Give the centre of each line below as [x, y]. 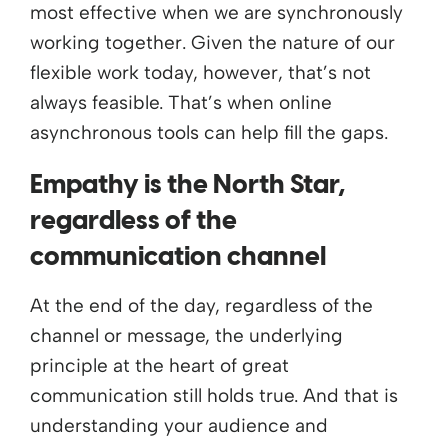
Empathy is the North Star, [187, 185]
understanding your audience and [179, 425]
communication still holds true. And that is [214, 395]
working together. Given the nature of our [212, 42]
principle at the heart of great [159, 365]
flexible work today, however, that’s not [200, 72]
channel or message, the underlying [186, 335]
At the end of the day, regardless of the [201, 305]
